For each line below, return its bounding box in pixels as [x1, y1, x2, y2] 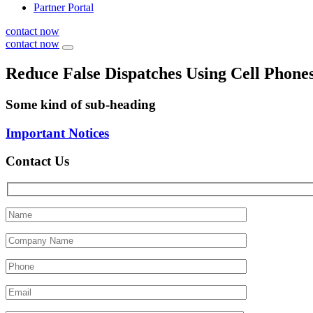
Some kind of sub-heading [6, 96, 156, 112]
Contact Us [6, 154, 69, 169]
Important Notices [6, 125, 109, 140]
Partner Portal [34, 1, 94, 13]
